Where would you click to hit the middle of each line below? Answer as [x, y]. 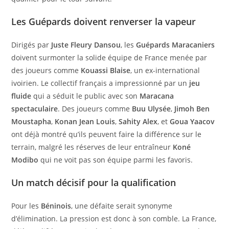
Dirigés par [31, 45]
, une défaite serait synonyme [122, 206]
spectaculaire [35, 109]
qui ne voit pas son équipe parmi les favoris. [116, 160]
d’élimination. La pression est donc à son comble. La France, [114, 219]
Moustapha [31, 122]
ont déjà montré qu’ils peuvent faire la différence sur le [107, 134]
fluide [21, 96]
